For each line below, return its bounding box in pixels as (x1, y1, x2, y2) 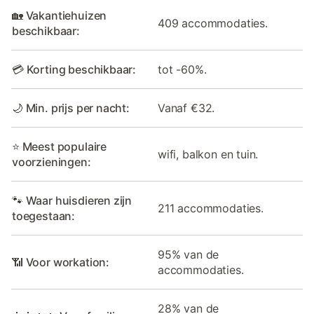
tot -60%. (158, 62, 207, 76)
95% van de (158, 247, 219, 261)
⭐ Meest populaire (12, 139, 107, 153)
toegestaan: (12, 208, 76, 223)
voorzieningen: (12, 154, 91, 169)
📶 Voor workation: (12, 254, 110, 269)
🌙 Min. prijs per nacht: (12, 100, 130, 115)
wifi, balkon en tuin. (158, 146, 259, 161)
